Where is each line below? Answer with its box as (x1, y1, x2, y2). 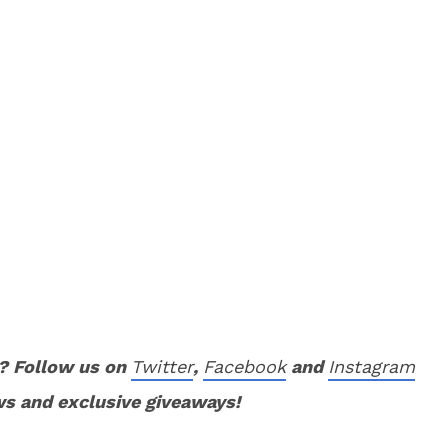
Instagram (328, 356, 415, 377)
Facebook (203, 356, 286, 377)
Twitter (131, 356, 193, 377)
